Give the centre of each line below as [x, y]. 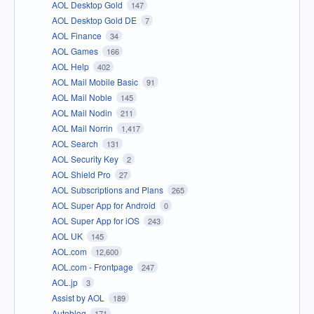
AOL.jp [66, 282]
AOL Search [76, 143]
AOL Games [76, 50]
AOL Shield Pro [82, 174]
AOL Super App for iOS [97, 220]
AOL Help [71, 66]
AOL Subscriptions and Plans [109, 189]
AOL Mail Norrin [83, 128]
